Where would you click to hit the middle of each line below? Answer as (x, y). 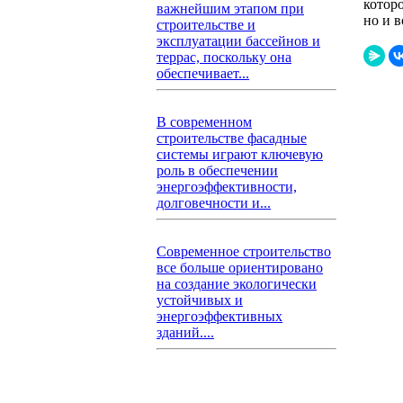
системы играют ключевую (240, 154)
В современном (204, 122)
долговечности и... (214, 203)
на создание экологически (237, 284)
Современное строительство (244, 251)
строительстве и (206, 25)
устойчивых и (200, 300)
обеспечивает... (203, 73)
